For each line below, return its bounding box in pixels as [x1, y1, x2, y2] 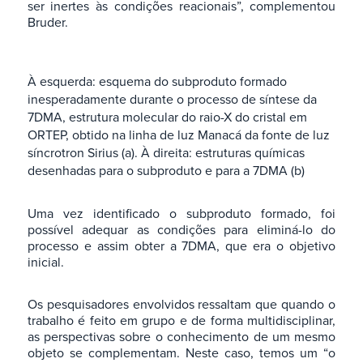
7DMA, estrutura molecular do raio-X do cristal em [27, 108, 307, 126]
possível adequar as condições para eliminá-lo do [27, 220, 336, 239]
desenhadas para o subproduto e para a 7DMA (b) [27, 161, 305, 180]
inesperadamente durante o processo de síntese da [27, 90, 317, 109]
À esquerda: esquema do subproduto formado [27, 72, 287, 91]
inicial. [27, 253, 64, 271]
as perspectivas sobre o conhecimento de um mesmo [27, 327, 336, 346]
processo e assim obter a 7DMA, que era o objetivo [27, 237, 336, 255]
